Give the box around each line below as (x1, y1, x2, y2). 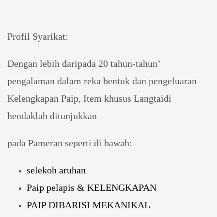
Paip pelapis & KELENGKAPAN (27, 182, 156, 193)
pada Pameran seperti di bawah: (7, 138, 132, 149)
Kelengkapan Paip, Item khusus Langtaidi (7, 93, 171, 104)
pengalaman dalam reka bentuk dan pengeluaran (7, 76, 197, 87)
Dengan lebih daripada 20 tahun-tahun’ (7, 58, 160, 69)
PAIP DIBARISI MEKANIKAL (27, 200, 150, 211)
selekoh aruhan (27, 165, 86, 176)
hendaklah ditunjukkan (7, 110, 97, 122)
